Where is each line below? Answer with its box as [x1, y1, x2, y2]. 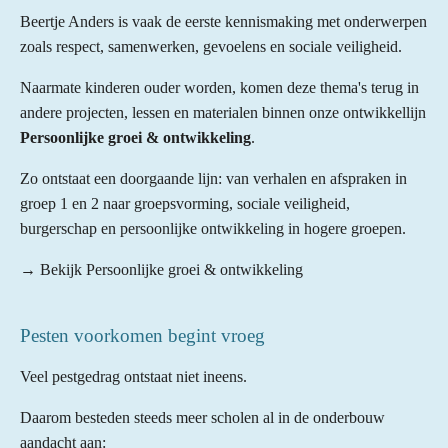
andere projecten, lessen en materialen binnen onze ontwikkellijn [20, 103, 426, 121]
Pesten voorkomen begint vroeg [20, 324, 265, 346]
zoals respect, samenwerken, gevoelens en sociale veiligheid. [20, 37, 402, 55]
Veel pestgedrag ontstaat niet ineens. [20, 367, 247, 385]
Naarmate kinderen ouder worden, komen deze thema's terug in [20, 78, 419, 96]
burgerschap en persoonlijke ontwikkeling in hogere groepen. [20, 219, 406, 237]
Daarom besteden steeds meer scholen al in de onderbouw [20, 408, 385, 426]
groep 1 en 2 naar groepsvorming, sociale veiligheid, [20, 194, 350, 212]
